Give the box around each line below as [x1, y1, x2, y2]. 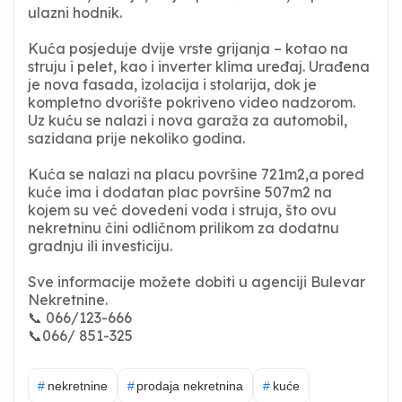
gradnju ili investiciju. [28, 236, 172, 255]
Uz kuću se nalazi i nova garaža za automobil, [28, 110, 347, 129]
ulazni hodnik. [28, 3, 122, 22]
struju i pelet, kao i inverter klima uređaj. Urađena [28, 57, 370, 75]
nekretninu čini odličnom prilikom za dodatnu [28, 218, 339, 237]
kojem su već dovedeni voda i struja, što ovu [28, 200, 336, 219]
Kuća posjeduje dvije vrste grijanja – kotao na [28, 39, 348, 57]
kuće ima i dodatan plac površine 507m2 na [28, 182, 332, 201]
